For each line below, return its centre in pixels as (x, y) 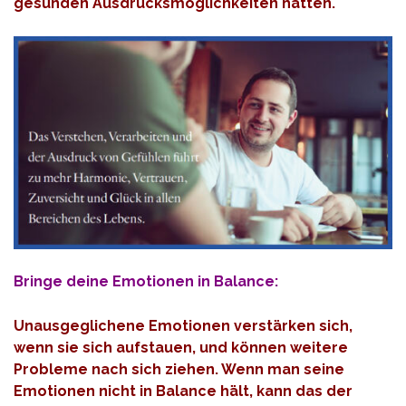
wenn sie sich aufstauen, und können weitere (181, 347)
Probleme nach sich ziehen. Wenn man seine (179, 369)
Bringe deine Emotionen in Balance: (148, 282)
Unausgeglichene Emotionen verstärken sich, (183, 325)
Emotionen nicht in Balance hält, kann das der (183, 391)
